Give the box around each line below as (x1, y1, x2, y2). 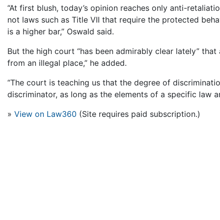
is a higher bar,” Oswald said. (7, 27, 114, 37)
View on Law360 (14, 109, 77, 119)
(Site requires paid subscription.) (77, 109, 200, 119)
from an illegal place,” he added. (7, 58, 127, 68)
